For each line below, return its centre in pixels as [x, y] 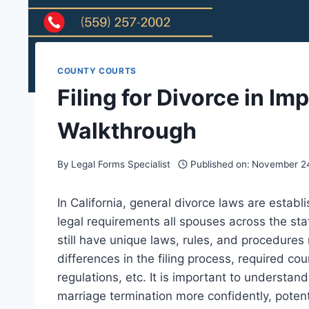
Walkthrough [127, 131]
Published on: [220, 164]
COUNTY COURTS [97, 71]
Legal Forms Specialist [121, 164]
